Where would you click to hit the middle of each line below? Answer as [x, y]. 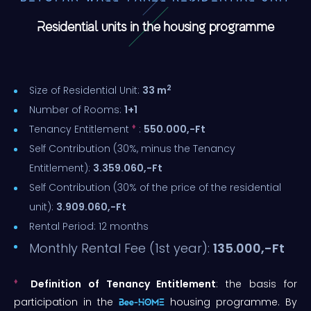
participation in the [66, 302]
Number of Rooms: [77, 109]
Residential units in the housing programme [155, 26]
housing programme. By [231, 302]
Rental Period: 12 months [89, 226]
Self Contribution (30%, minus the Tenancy [132, 148]
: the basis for [257, 284]
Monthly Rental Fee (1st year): [121, 248]
